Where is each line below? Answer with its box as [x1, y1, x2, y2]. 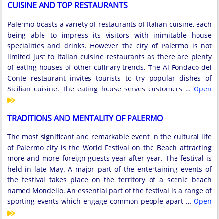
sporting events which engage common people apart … [7, 197, 194, 206]
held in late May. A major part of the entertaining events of [7, 164, 212, 174]
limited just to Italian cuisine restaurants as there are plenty [7, 51, 212, 61]
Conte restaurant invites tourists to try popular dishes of [7, 73, 212, 83]
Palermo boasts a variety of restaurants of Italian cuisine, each [7, 19, 212, 29]
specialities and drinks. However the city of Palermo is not [7, 41, 212, 50]
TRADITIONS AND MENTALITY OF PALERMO [7, 112, 163, 124]
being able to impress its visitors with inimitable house [7, 30, 212, 40]
